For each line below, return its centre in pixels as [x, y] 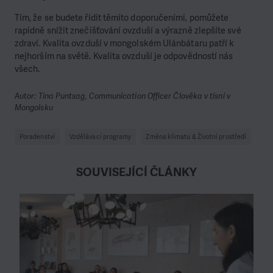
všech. [27, 69]
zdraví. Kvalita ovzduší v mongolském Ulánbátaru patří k [125, 43]
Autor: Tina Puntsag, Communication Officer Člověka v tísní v [122, 96]
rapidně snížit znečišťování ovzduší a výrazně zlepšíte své [128, 30]
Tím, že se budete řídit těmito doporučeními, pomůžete [122, 17]
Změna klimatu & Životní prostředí [196, 137]
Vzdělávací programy [100, 137]
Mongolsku [34, 107]
